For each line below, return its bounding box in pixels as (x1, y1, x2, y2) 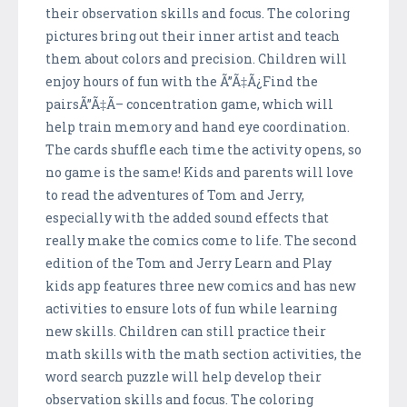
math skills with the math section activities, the (45, 344, 362, 362)
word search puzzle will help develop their (45, 367, 322, 385)
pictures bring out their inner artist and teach (45, 26, 340, 45)
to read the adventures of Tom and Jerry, (45, 185, 304, 203)
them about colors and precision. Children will (45, 49, 347, 67)
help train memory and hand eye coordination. (45, 117, 350, 135)
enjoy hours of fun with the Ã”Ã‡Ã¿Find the (45, 72, 318, 90)
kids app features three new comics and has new (45, 276, 356, 294)
